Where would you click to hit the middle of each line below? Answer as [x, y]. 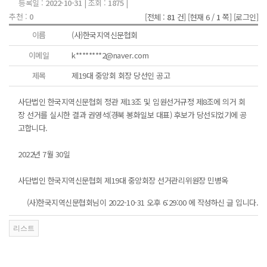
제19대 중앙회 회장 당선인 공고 [121, 75]
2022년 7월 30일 [44, 154]
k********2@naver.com [110, 55]
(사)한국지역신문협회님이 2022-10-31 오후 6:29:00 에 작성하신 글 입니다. [142, 202]
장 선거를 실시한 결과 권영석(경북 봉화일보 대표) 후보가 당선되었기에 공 [132, 115]
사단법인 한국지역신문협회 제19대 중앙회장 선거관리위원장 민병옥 [123, 180]
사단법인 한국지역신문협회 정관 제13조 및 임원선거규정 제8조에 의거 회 [131, 102]
